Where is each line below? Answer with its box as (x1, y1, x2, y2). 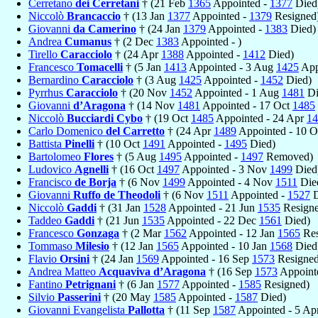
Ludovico (28, 163, 75, 175)
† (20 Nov (118, 86, 170, 99)
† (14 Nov (126, 99, 177, 111)
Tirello (28, 48, 60, 60)
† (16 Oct (109, 163, 157, 175)
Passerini (57, 290, 101, 303)
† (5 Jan (123, 60, 164, 73)
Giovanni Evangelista (28, 303, 128, 316)
